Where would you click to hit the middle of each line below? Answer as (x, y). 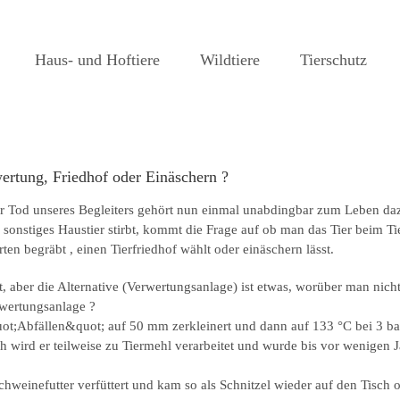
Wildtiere (230, 59)
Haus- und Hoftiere (97, 59)
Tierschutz (333, 59)
